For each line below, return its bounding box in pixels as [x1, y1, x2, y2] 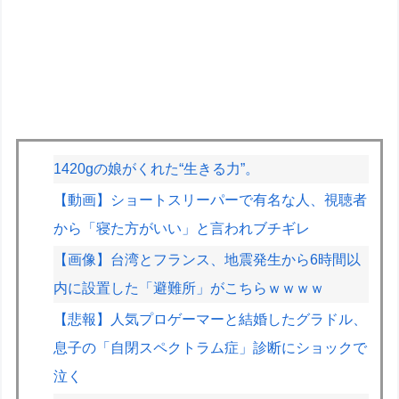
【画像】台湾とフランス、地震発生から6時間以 [53, 251, 362, 267]
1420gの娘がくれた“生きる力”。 [53, 160, 260, 176]
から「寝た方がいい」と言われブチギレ [53, 220, 311, 236]
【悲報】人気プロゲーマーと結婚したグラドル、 [53, 312, 368, 328]
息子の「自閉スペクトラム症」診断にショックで [53, 340, 368, 356]
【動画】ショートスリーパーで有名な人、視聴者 [53, 191, 368, 208]
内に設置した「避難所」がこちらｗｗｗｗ [53, 280, 325, 296]
